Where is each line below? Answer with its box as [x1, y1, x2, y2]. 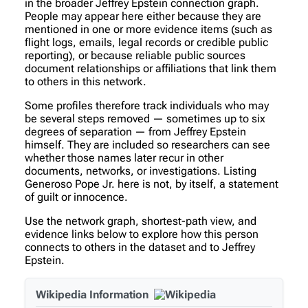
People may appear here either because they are [25, 9, 261, 23]
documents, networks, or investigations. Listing [25, 164, 256, 177]
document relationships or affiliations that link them [25, 61, 276, 75]
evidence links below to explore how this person [25, 227, 258, 241]
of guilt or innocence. [25, 190, 128, 203]
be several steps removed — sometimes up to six [25, 111, 265, 125]
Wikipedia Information [36, 287, 148, 301]
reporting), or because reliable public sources [25, 48, 245, 62]
